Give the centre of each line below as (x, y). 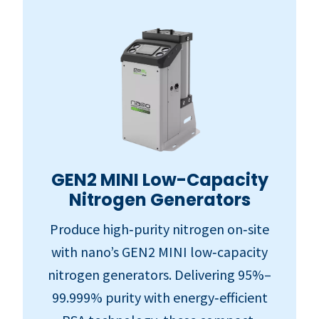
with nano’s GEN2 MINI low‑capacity (159, 251)
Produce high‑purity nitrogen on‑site (159, 229)
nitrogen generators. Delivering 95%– (159, 274)
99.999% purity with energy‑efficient (159, 297)
